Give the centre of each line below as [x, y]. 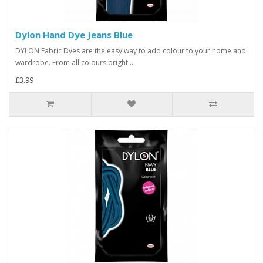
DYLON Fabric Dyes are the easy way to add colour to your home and [131, 51]
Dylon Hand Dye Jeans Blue [74, 35]
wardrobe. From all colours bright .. [74, 63]
